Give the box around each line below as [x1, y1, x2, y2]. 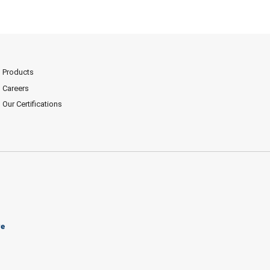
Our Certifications [2, 99, 62, 109]
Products [2, 67, 34, 77]
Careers [2, 83, 29, 93]
